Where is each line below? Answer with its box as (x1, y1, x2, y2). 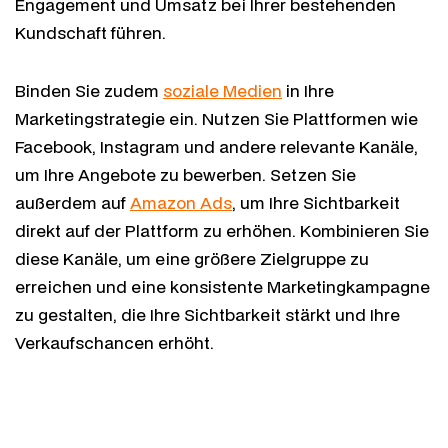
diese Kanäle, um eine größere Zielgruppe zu (15, 246, 369, 270)
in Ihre (282, 78, 334, 102)
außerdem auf (15, 190, 130, 214)
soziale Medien (163, 78, 282, 102)
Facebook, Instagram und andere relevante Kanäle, (15, 134, 418, 158)
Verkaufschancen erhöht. (15, 330, 214, 354)
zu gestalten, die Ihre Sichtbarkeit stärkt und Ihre (15, 302, 400, 326)
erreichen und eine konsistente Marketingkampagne (15, 274, 430, 298)
